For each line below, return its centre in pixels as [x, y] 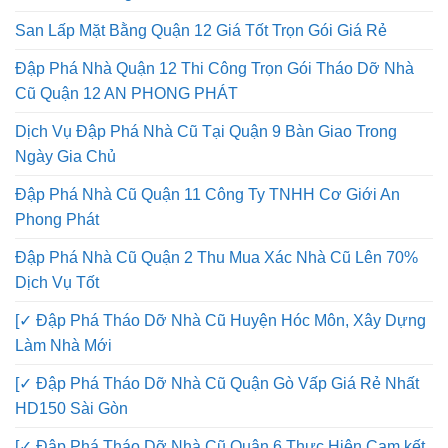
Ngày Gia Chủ [65, 228]
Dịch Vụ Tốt [57, 354]
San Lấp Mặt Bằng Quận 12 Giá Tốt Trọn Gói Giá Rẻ [201, 102]
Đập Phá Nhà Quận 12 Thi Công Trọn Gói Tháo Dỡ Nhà [214, 140]
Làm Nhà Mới [63, 417]
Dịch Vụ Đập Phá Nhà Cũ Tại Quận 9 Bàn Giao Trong [206, 203]
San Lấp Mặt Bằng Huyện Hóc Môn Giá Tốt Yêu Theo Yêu [222, 39]
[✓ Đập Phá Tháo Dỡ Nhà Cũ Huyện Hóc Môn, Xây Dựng [220, 392]
